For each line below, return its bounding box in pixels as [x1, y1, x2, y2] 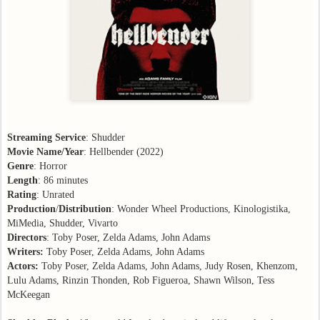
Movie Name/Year [7, 146, 84, 157]
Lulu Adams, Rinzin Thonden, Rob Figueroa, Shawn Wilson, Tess [7, 274, 274, 286]
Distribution [59, 203, 111, 214]
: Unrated [36, 189, 74, 200]
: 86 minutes [38, 174, 88, 186]
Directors [7, 231, 46, 243]
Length [7, 174, 38, 186]
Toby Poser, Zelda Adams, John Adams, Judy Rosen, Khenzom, [41, 260, 298, 271]
